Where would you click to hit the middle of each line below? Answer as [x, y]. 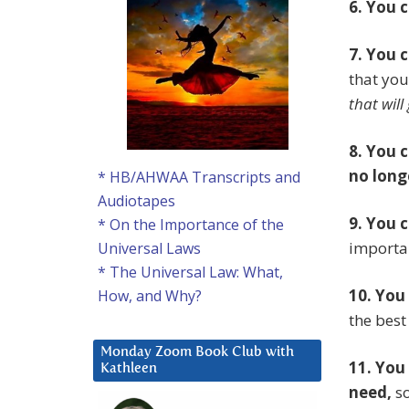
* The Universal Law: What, [190, 273]
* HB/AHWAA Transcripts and [199, 178]
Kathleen [129, 369]
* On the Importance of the [191, 225]
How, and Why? [150, 296]
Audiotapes [136, 201]
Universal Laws [149, 249]
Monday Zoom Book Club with [197, 352]
